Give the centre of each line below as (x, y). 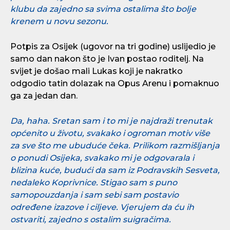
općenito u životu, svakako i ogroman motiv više (110, 133)
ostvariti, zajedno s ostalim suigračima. (91, 219)
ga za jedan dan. (44, 96)
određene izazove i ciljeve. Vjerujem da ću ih (102, 207)
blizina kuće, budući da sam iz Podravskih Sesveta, (115, 170)
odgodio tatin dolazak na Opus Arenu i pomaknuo (115, 83)
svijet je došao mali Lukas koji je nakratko (97, 71)
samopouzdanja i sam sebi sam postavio (94, 195)
